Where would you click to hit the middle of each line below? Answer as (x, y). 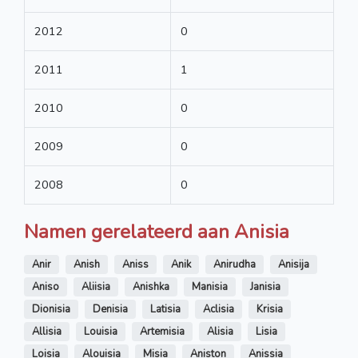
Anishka (151, 287)
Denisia (110, 310)
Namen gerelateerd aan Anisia (157, 232)
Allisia (47, 332)
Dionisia (51, 310)
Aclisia (219, 310)
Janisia (265, 287)
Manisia (210, 287)
